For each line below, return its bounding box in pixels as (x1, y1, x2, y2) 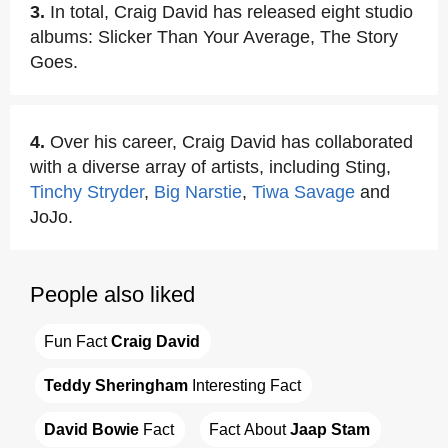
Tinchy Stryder (30, 182, 144, 202)
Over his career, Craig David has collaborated (50, 132, 413, 152)
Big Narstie (154, 182, 242, 202)
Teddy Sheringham (44, 377, 188, 394)
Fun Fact (44, 333, 111, 350)
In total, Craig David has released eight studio (50, 2, 413, 22)
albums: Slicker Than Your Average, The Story (30, 27, 398, 47)
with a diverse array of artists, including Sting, (30, 157, 391, 177)
